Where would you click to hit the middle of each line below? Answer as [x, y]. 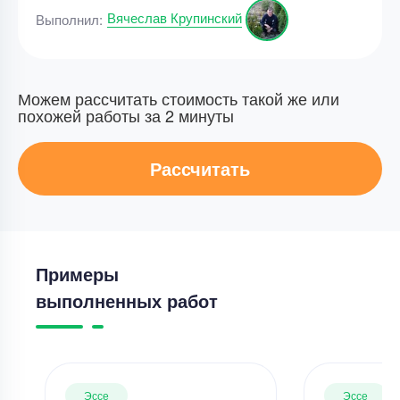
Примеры [77, 274]
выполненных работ [127, 300]
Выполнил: [69, 19]
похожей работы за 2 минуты [126, 115]
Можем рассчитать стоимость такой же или [179, 98]
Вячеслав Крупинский [175, 17]
